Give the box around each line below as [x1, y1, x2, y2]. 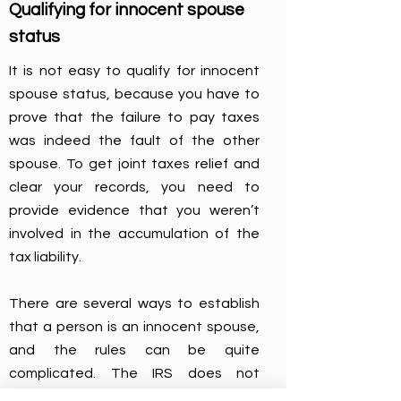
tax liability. [9, 250, 81, 264]
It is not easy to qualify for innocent [9, 64, 260, 78]
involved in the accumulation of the [9, 226, 260, 241]
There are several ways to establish [9, 296, 260, 311]
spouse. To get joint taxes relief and [9, 157, 260, 171]
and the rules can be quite [9, 343, 260, 357]
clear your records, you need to [9, 180, 260, 194]
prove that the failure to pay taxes [9, 110, 260, 124]
